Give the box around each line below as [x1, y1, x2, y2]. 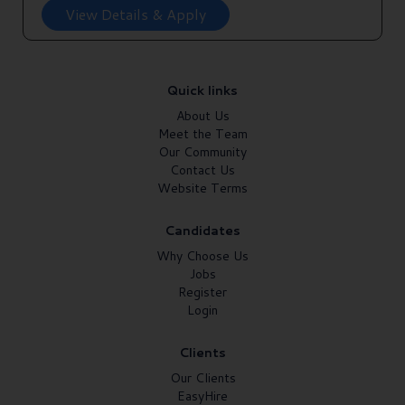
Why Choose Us [156, 247, 249, 266]
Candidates [165, 221, 240, 240]
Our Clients [169, 369, 236, 388]
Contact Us [170, 161, 235, 180]
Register [178, 283, 227, 302]
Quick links [167, 81, 238, 100]
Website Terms [157, 179, 248, 198]
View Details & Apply [65, 4, 206, 25]
